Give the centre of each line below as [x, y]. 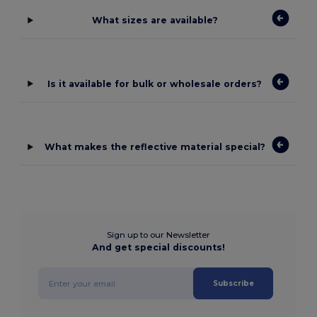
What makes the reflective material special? [155, 147]
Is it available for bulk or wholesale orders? [155, 83]
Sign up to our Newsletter [158, 235]
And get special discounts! [158, 248]
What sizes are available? [155, 21]
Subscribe [233, 284]
